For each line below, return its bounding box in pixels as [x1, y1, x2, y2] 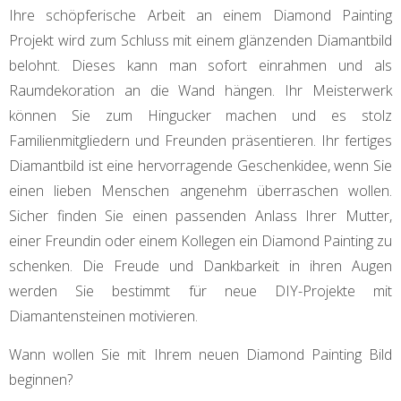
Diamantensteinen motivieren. [9, 306, 198, 327]
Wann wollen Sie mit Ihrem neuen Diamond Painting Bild [9, 345, 392, 365]
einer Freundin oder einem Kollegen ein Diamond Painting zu [9, 231, 392, 252]
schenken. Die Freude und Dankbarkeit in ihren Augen [9, 256, 392, 277]
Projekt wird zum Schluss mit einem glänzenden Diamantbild [9, 30, 392, 51]
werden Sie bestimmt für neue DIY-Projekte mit [9, 281, 392, 302]
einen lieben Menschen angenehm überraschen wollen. [9, 181, 392, 201]
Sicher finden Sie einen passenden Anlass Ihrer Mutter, [9, 206, 392, 226]
